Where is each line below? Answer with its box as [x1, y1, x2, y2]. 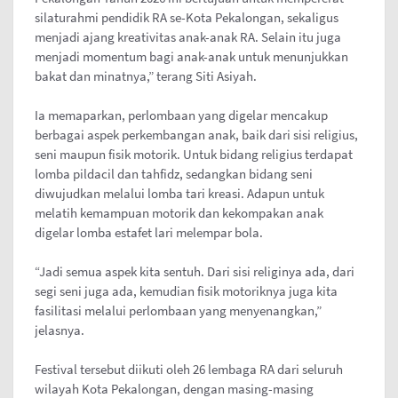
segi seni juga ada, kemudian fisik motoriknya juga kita [35, 283, 338, 300]
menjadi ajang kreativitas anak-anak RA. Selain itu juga [35, 28, 341, 46]
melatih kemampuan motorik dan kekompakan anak [35, 204, 323, 222]
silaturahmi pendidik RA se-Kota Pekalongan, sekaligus [35, 9, 338, 27]
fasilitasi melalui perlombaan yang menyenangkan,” [35, 302, 322, 320]
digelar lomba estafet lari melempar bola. [35, 224, 263, 242]
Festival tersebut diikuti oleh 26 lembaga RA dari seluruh [35, 361, 343, 378]
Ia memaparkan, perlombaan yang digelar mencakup [35, 107, 328, 124]
